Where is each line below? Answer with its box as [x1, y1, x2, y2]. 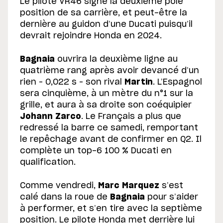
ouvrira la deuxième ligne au [55, 55, 178, 63]
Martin [124, 78, 153, 86]
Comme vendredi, [20, 181, 98, 190]
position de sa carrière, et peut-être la [20, 8, 187, 17]
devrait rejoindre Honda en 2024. [20, 31, 162, 40]
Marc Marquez [98, 181, 159, 190]
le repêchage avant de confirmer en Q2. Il [20, 135, 202, 143]
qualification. [20, 158, 76, 166]
